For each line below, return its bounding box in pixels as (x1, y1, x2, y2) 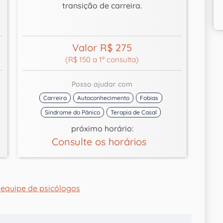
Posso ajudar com (72, 80, 133, 89)
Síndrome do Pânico (45, 109, 101, 116)
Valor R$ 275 (72, 41, 132, 54)
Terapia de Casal (111, 109, 157, 116)
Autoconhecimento (77, 94, 130, 102)
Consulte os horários (52, 135, 153, 148)
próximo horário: (71, 123, 133, 134)
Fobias (140, 94, 159, 102)
